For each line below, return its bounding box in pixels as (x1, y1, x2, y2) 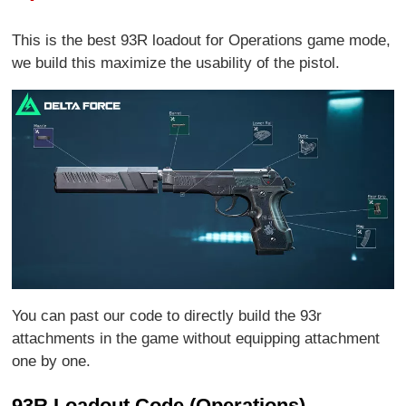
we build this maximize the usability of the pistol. (12, 53, 341, 72)
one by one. (12, 353, 92, 371)
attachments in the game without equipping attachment (12, 330, 381, 348)
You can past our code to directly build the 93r (12, 307, 323, 325)
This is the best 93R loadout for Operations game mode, (12, 31, 391, 49)
